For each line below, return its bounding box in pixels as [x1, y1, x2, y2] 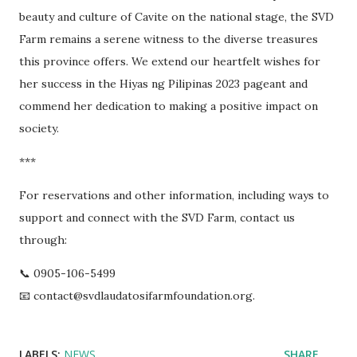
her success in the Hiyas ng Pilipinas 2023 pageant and [19, 76, 308, 92]
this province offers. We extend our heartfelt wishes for [19, 54, 320, 69]
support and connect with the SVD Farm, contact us [19, 210, 295, 226]
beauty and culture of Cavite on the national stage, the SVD [19, 10, 334, 25]
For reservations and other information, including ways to [19, 188, 329, 203]
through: [19, 233, 67, 248]
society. [19, 121, 59, 136]
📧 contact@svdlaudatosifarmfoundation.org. [19, 288, 255, 304]
